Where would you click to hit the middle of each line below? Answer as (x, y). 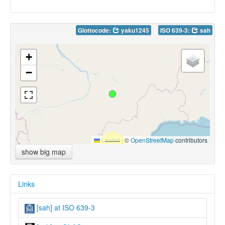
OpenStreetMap (152, 140)
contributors (191, 140)
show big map (44, 152)
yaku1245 (134, 31)
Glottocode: (95, 31)
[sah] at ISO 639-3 (65, 208)
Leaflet (110, 140)
